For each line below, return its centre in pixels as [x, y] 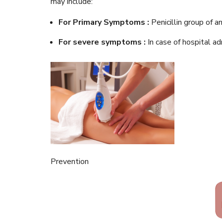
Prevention [70, 162]
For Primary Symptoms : [105, 23]
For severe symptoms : [103, 42]
